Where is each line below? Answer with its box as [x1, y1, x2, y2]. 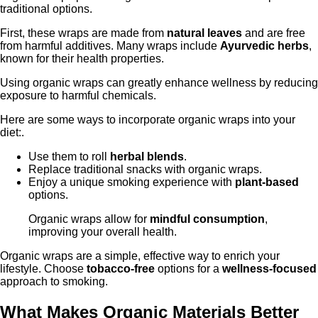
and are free [242, 26, 305, 39]
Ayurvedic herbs [220, 39, 309, 52]
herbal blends [110, 150, 184, 163]
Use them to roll [28, 150, 110, 163]
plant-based [235, 175, 299, 188]
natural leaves [167, 26, 242, 39]
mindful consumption [150, 212, 265, 225]
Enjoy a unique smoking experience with [28, 175, 235, 188]
